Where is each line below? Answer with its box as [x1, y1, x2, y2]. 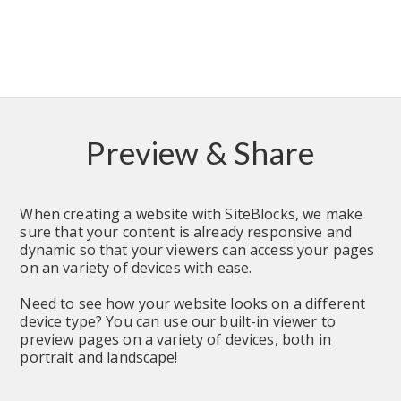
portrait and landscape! [20, 346, 178, 367]
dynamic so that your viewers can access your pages [20, 239, 375, 260]
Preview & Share [86, 132, 315, 171]
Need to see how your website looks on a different [20, 293, 366, 313]
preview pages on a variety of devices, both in [20, 328, 331, 349]
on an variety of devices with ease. [20, 257, 252, 277]
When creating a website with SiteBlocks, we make [20, 203, 363, 224]
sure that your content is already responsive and [20, 221, 353, 242]
